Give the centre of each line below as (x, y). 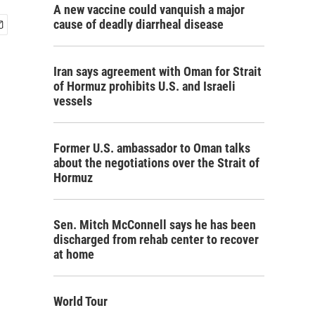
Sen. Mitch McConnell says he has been (155, 225)
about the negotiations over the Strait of (156, 163)
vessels (73, 101)
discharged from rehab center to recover (156, 239)
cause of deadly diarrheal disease (139, 24)
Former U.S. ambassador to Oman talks (152, 148)
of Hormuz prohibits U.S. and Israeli (144, 86)
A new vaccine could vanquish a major (149, 9)
